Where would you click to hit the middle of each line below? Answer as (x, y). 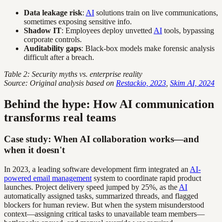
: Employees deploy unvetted (108, 30)
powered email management (48, 178)
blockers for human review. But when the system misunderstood (104, 205)
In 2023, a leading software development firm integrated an (97, 169)
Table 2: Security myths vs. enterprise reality (73, 74)
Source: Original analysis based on (60, 83)
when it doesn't (34, 150)
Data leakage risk (53, 12)
